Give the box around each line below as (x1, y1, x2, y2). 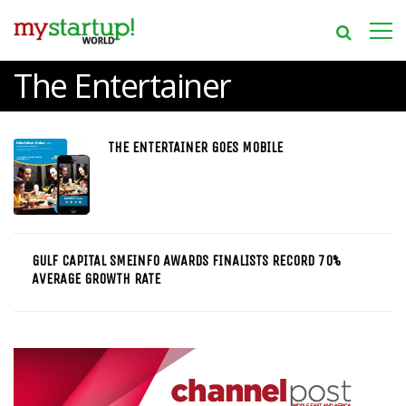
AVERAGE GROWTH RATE (32, 269, 160, 287)
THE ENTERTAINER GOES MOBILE (107, 139, 283, 156)
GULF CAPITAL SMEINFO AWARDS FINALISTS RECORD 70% (32, 251, 340, 269)
